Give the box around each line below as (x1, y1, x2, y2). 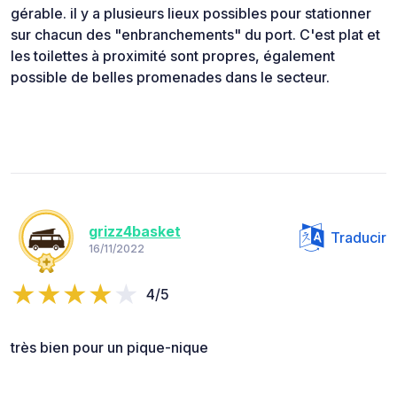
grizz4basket (89, 222, 181, 240)
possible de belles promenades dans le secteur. (11, 68, 330, 87)
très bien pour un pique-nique (11, 339, 208, 357)
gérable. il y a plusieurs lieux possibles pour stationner (11, 4, 371, 23)
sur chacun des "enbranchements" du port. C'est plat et (11, 26, 380, 44)
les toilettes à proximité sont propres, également (11, 47, 335, 66)
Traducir (331, 229, 386, 247)
